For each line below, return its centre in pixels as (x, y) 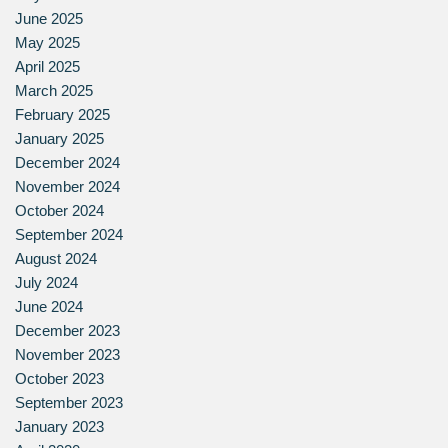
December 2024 (67, 163)
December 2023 (67, 331)
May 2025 (47, 43)
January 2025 (59, 139)
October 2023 (59, 379)
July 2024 (46, 283)
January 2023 (59, 427)
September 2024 (69, 235)
